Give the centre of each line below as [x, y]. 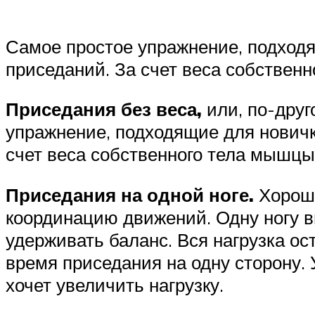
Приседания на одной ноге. [130, 194]
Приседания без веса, [106, 109]
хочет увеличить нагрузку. [115, 284]
